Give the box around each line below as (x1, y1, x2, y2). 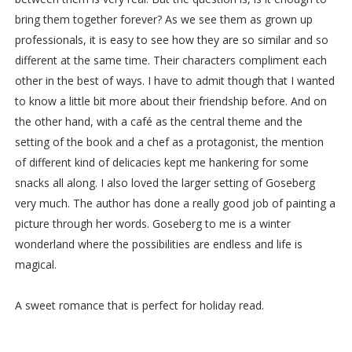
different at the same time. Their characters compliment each (14, 53, 327, 68)
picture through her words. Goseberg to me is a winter (14, 216, 291, 232)
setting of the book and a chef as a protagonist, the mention (14, 134, 324, 150)
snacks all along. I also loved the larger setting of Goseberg (14, 175, 315, 191)
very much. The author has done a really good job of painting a (14, 196, 335, 211)
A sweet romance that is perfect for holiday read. (14, 298, 264, 313)
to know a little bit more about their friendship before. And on (14, 93, 327, 109)
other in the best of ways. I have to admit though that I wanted (14, 73, 335, 89)
